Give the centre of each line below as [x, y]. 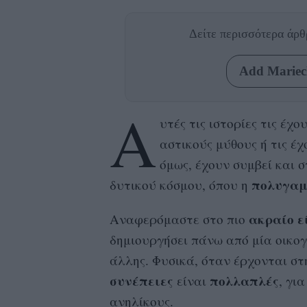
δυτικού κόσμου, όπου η [180, 184]
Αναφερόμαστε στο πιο [179, 219]
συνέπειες [141, 280]
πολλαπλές [244, 280]
